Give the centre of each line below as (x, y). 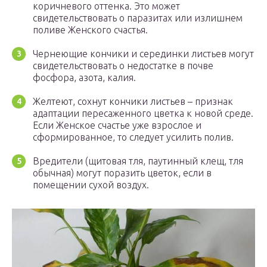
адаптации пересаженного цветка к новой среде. (143, 114)
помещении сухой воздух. (91, 185)
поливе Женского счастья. (90, 30)
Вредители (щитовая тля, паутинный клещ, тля (138, 161)
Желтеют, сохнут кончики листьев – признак (133, 102)
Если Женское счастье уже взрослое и (117, 125)
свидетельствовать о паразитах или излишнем (138, 18)
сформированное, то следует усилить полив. (133, 137)
